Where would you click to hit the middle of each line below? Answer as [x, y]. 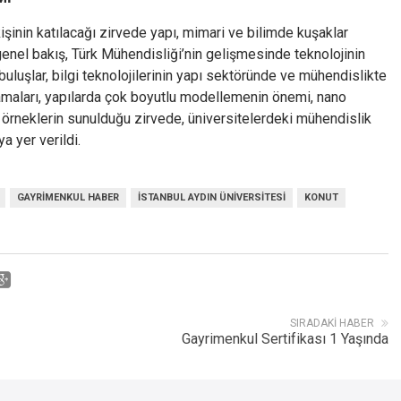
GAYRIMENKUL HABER [68, 197]
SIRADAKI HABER [332, 323]
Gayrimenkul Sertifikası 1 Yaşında [285, 339]
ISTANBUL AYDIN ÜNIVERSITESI [212, 197]
